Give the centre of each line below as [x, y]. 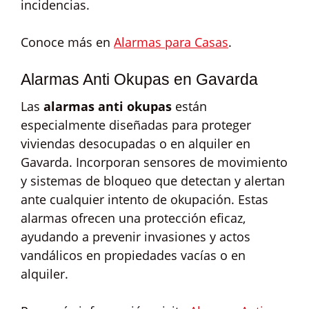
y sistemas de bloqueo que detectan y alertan [153, 181]
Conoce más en [67, 42]
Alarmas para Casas [171, 42]
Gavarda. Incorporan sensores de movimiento [154, 162]
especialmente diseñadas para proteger [136, 125]
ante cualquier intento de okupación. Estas [144, 199]
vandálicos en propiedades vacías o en [133, 255]
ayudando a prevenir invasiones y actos [136, 237]
